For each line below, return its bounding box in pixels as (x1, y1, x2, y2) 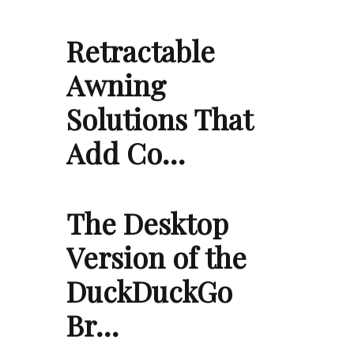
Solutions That (66, 100, 252, 138)
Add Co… (66, 134, 185, 172)
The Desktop (66, 204, 228, 243)
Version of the (66, 238, 247, 277)
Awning (66, 66, 166, 104)
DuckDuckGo (66, 272, 232, 311)
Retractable (66, 32, 215, 70)
